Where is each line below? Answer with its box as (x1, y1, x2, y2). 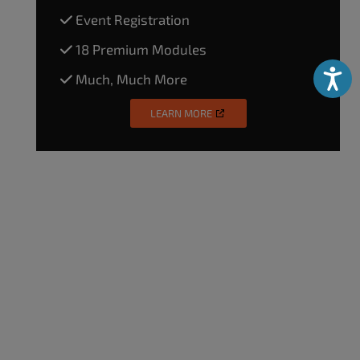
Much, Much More (72, 70, 187, 87)
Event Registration (72, 10, 190, 27)
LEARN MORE (149, 106, 212, 120)
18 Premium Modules (72, 40, 207, 57)
